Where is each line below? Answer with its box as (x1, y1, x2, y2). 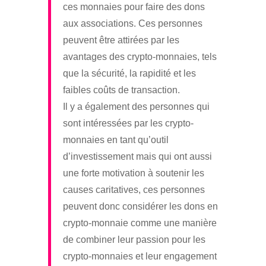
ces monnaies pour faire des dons (62, 1, 205, 12)
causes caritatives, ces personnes (62, 184, 205, 195)
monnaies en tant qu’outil (62, 134, 169, 145)
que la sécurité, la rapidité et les (62, 68, 196, 78)
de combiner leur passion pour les (62, 234, 205, 245)
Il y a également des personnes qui (62, 101, 210, 112)
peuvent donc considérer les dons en (62, 201, 218, 211)
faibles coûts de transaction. (62, 84, 180, 95)
